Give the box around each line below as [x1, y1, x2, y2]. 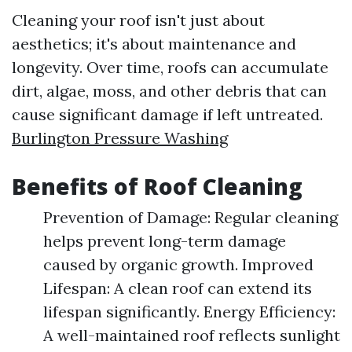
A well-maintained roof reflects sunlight [43, 325, 340, 345]
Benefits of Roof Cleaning [12, 171, 302, 201]
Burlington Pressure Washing [12, 128, 228, 148]
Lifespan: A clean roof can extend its [43, 278, 312, 298]
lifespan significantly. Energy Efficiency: [43, 302, 335, 321]
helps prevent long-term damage [43, 231, 286, 251]
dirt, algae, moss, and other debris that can [12, 81, 327, 101]
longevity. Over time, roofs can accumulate [12, 57, 328, 77]
